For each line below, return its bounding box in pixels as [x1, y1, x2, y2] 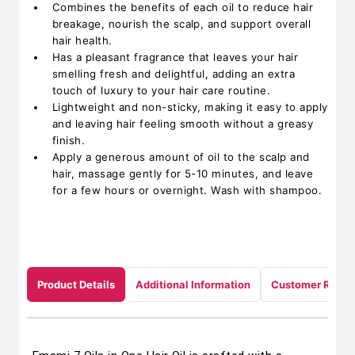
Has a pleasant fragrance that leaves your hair [52, 51, 299, 63]
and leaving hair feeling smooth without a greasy [52, 117, 314, 130]
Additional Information [136, 278, 250, 291]
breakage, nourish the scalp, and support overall [52, 17, 311, 30]
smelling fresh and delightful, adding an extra [52, 67, 296, 80]
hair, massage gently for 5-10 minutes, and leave [52, 167, 314, 180]
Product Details [37, 278, 115, 291]
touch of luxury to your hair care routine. [52, 84, 271, 97]
